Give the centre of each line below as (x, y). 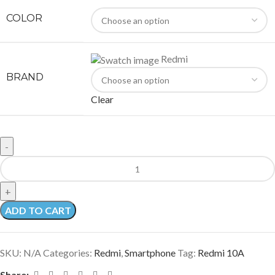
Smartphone (150, 253)
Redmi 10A (221, 253)
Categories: (68, 253)
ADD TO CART (38, 211)
